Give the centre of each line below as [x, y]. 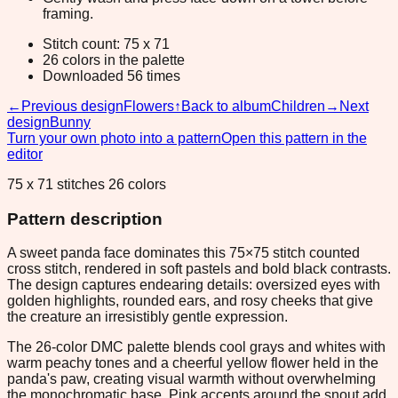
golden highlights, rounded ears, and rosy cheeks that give [190, 301]
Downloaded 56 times [111, 76]
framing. [68, 13]
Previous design [72, 106]
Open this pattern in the [294, 138]
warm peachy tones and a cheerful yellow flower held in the [193, 363]
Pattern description [85, 219]
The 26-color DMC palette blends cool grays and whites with [196, 347]
